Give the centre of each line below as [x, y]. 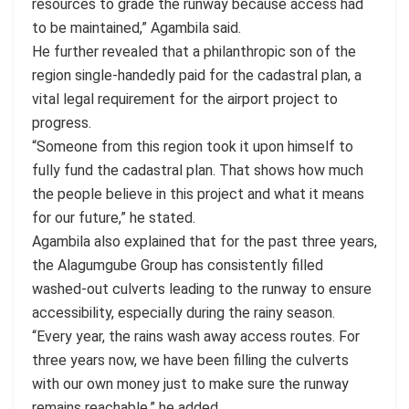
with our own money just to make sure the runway [190, 383]
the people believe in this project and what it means [198, 194]
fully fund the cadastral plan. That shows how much [198, 170]
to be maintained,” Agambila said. [136, 27]
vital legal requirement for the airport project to [185, 99]
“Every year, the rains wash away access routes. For [196, 336]
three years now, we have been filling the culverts [190, 360]
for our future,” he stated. [114, 217]
